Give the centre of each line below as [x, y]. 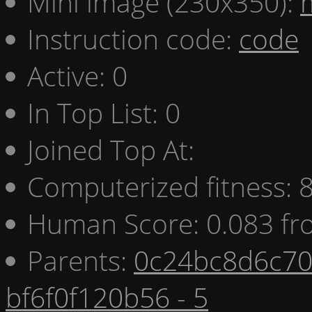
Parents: [80, 260]
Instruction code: [133, 38]
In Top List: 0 [104, 112]
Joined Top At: [111, 149]
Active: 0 [77, 75]
